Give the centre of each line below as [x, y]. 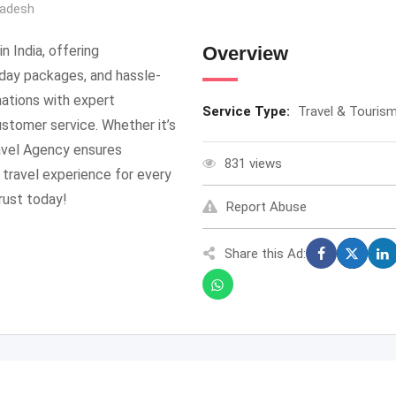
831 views [253, 164]
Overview [245, 54]
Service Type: [247, 112]
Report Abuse [266, 207]
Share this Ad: [265, 253]
